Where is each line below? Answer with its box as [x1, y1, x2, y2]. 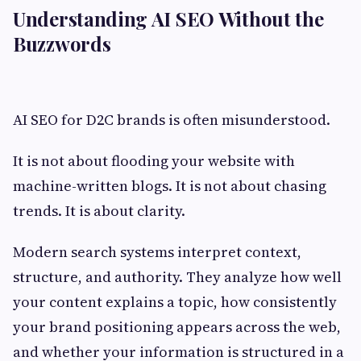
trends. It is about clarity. [13, 200, 185, 221]
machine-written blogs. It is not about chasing [13, 175, 326, 196]
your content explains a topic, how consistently [13, 291, 337, 312]
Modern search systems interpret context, [13, 241, 301, 262]
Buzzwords [13, 30, 111, 56]
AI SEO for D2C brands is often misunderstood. [13, 109, 330, 130]
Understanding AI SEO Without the [13, 5, 324, 31]
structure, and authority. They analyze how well [13, 266, 342, 287]
